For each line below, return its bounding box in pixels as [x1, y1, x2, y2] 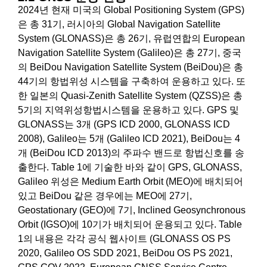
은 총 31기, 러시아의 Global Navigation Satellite [18, 18, 221, 29]
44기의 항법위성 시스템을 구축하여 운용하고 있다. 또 [18, 76, 246, 86]
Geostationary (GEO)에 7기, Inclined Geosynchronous [18, 204, 246, 215]
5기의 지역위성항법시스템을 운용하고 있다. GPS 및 [18, 104, 239, 115]
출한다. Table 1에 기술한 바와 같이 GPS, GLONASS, [18, 162, 242, 172]
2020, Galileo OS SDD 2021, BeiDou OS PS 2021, [18, 247, 232, 258]
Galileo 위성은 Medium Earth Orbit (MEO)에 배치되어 [18, 176, 243, 187]
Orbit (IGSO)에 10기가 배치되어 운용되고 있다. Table [18, 219, 242, 229]
